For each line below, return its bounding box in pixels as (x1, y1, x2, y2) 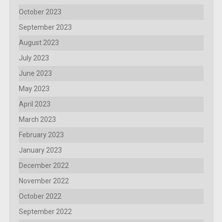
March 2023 (18, 115, 56, 123)
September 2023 (18, 23, 72, 31)
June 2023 (18, 69, 52, 77)
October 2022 (18, 192, 61, 200)
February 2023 (18, 130, 64, 139)
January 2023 (18, 146, 62, 154)
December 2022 (18, 161, 69, 169)
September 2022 (18, 207, 72, 216)
